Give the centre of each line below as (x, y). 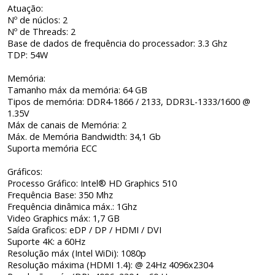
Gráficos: (25, 171)
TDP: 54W (28, 55)
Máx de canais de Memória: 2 (67, 125)
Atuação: (27, 8)
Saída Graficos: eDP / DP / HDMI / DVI (85, 230)
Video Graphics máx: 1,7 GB (64, 218)
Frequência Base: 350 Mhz (60, 195)
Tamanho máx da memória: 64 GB (78, 90)
